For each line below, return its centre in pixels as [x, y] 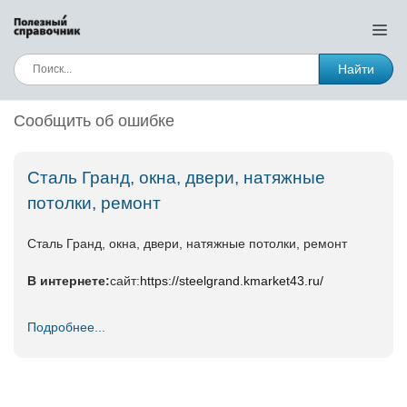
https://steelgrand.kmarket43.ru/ [232, 281]
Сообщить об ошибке [94, 121]
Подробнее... [66, 327]
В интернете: [69, 281]
